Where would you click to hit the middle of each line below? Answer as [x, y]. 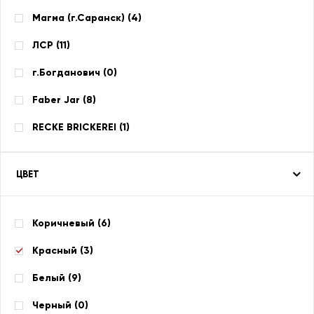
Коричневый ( [67, 223]
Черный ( [55, 305]
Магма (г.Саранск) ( [82, 18]
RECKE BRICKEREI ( [77, 127]
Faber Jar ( [59, 100]
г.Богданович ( [69, 73]
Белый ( [52, 278]
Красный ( [58, 251]
